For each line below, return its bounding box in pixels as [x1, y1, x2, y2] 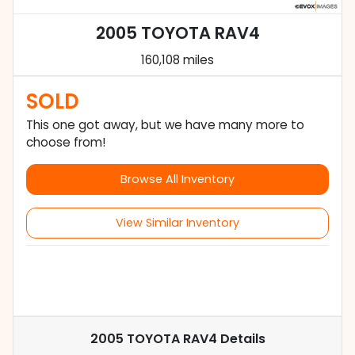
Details [216, 330, 265, 349]
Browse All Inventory [120, 171, 235, 188]
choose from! [26, 134, 105, 151]
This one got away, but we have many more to [26, 116, 304, 134]
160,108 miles [141, 52, 214, 69]
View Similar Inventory [116, 215, 239, 231]
